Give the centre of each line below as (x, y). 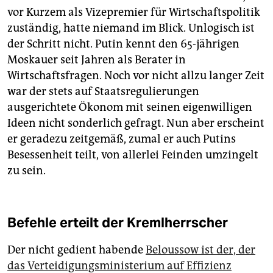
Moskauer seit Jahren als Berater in (97, 60)
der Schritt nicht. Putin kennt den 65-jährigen (123, 44)
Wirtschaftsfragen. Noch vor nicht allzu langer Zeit (136, 76)
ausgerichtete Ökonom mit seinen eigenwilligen (130, 108)
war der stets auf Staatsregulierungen (103, 92)
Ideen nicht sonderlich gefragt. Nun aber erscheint (136, 123)
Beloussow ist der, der (200, 250)
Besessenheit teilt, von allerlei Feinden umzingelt (133, 155)
